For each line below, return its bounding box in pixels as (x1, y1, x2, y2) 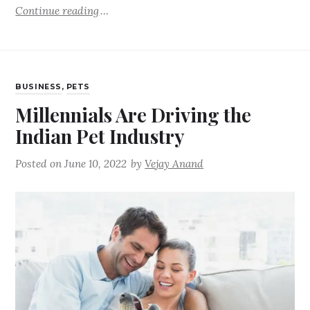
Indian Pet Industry (15, 123, 185, 149)
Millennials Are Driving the (15, 102, 252, 128)
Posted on (15, 157, 65, 171)
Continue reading (15, 3, 100, 17)
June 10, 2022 (64, 157, 127, 171)
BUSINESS (15, 82, 62, 92)
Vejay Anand (145, 157, 204, 171)
